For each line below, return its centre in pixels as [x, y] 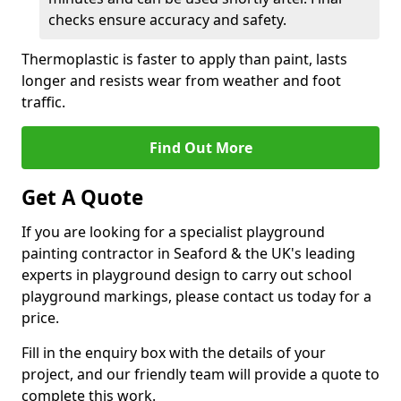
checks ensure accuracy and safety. [167, 20]
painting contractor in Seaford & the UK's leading [188, 253]
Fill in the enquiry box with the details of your [174, 353]
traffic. [43, 102]
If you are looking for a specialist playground [173, 232]
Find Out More [200, 148]
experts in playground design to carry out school [187, 275]
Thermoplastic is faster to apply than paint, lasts [184, 59]
